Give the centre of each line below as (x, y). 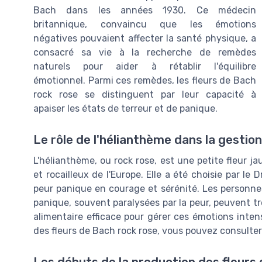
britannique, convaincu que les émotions (145, 25)
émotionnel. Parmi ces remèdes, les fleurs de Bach (145, 81)
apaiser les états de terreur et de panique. (125, 109)
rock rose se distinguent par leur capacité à (145, 95)
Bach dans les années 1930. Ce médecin (145, 11)
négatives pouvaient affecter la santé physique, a (145, 39)
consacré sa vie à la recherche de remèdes (145, 53)
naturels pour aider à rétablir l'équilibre (145, 67)
